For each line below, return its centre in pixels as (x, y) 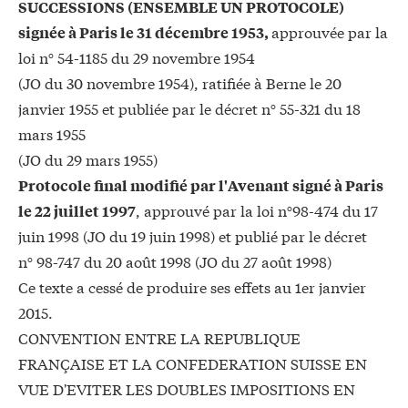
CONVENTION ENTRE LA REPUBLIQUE (159, 338)
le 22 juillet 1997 (77, 211)
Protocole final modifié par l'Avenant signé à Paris (201, 185)
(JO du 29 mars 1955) (88, 159)
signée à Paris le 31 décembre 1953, (145, 32)
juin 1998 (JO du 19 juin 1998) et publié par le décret (193, 236)
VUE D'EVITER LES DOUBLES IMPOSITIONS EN (187, 389)
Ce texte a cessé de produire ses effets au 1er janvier (192, 287)
